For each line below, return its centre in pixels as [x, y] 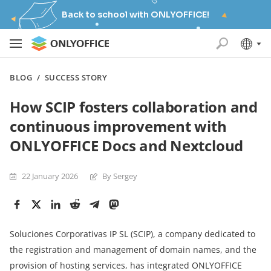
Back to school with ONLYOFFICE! [135, 15]
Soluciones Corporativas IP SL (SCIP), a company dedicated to [132, 234]
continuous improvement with [118, 126]
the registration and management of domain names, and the [133, 250]
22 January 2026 [50, 176]
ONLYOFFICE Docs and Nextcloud [127, 145]
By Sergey [120, 176]
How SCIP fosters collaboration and [134, 107]
